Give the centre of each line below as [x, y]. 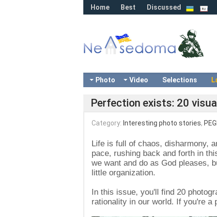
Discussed [164, 7]
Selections [180, 80]
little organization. [124, 173]
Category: [107, 123]
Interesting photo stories [162, 123]
